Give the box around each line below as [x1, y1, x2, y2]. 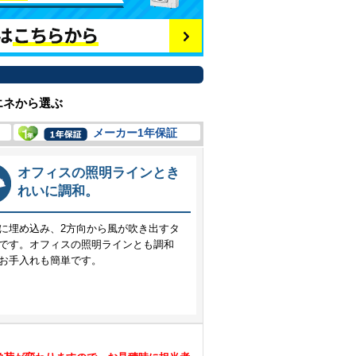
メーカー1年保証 [93, 126, 177, 139]
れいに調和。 [17, 184, 99, 199]
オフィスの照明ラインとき [17, 165, 180, 180]
